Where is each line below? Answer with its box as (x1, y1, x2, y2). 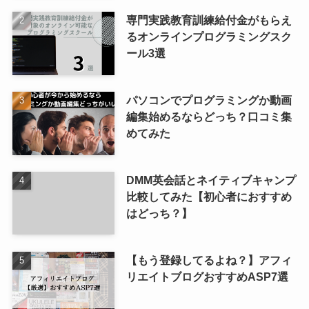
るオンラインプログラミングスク (126, 30, 292, 43)
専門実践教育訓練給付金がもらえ (126, 13, 292, 26)
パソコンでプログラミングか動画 (126, 93, 292, 106)
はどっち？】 (126, 206, 192, 219)
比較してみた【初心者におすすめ (126, 190, 292, 203)
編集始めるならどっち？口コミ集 (126, 110, 292, 123)
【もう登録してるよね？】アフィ (126, 253, 292, 266)
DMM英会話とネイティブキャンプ (126, 173, 296, 186)
